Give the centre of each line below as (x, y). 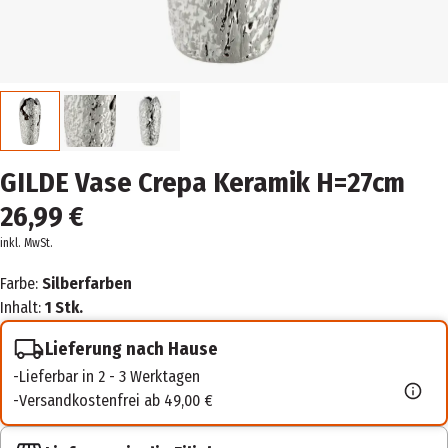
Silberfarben (87, 283)
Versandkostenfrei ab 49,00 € (116, 400)
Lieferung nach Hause (131, 348)
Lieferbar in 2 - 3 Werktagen (109, 376)
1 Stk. (64, 307)
